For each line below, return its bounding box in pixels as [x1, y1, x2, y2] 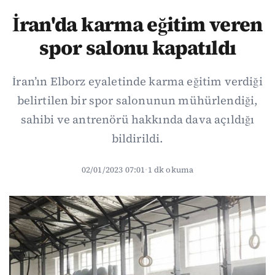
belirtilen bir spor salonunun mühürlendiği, [17, 93, 258, 108]
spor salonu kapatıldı [39, 34, 236, 61]
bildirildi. [111, 131, 164, 146]
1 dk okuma [147, 164, 194, 175]
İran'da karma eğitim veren [12, 11, 263, 38]
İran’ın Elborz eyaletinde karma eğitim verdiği [12, 74, 263, 89]
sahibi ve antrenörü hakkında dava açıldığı [20, 112, 255, 127]
